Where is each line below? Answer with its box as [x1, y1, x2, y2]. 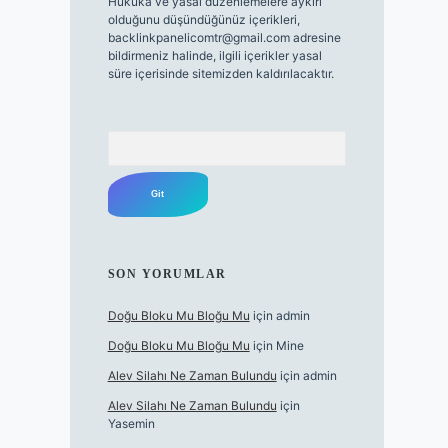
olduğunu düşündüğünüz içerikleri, [107, 12, 300, 28]
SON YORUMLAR [107, 267, 227, 282]
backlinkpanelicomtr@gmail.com [107, 30, 290, 46]
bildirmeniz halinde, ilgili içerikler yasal [107, 48, 322, 64]
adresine [289, 30, 341, 46]
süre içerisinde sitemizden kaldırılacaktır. [107, 66, 334, 82]
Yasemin [107, 416, 155, 432]
